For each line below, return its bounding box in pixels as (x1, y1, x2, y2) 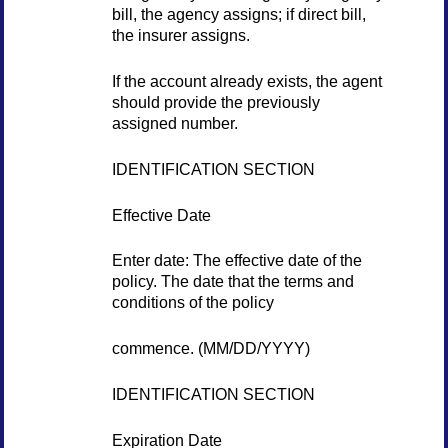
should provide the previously (111, 93, 320, 112)
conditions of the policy (111, 293, 274, 312)
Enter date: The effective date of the (111, 251, 362, 270)
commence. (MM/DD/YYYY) (111, 339, 310, 358)
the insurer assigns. (111, 26, 250, 45)
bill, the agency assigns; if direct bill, (111, 5, 366, 24)
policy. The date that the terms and (111, 272, 354, 291)
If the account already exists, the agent (111, 72, 382, 91)
